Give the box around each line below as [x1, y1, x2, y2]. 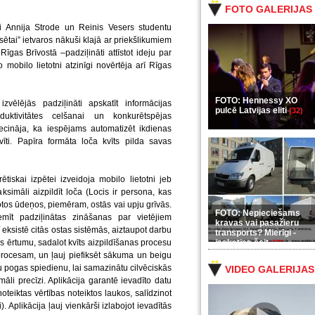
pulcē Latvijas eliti [215, 105, 289, 115]
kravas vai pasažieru [215, 218, 299, 228]
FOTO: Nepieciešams [215, 208, 300, 218]
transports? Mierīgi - [215, 228, 296, 238]
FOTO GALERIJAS [225, 4, 312, 15]
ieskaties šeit [215, 238, 271, 247]
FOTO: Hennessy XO [215, 96, 297, 105]
